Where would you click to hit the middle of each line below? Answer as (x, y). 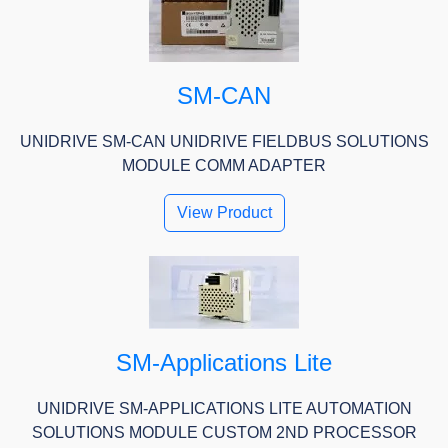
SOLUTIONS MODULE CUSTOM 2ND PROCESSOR (224, 433)
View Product (224, 213)
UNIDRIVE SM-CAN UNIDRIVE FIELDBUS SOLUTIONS (224, 142)
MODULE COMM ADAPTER (224, 166)
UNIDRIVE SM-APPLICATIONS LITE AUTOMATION (224, 409)
